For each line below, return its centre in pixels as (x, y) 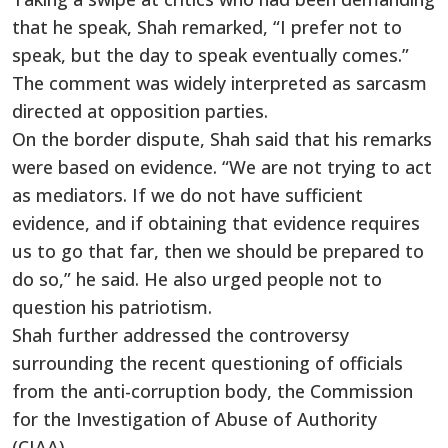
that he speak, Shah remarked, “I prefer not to (207, 26)
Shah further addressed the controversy (180, 334)
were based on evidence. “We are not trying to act (222, 166)
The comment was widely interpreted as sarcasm (219, 82)
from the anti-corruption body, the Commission (212, 390)
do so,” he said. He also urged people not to (197, 278)
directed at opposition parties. (140, 110)
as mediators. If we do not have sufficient (187, 194)
